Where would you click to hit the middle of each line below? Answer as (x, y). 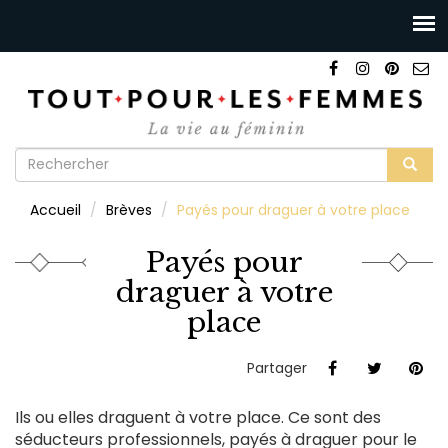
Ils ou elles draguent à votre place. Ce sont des (198, 417)
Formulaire (80, 162)
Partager (279, 367)
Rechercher (282, 192)
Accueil (55, 209)
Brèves (129, 209)
